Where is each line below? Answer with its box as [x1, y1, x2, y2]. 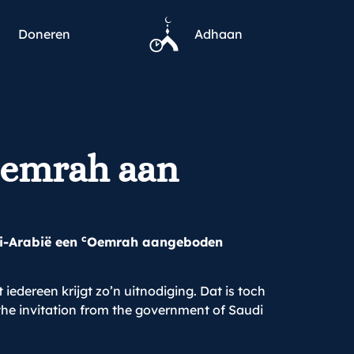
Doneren [18, 26, 70, 42]
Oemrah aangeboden [87, 234, 223, 250]
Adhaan [194, 26, 243, 42]
